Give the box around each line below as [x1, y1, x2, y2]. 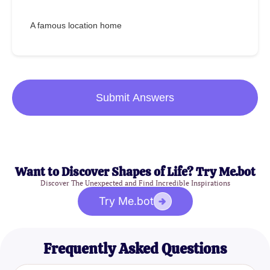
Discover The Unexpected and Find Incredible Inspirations [40, 178, 230, 188]
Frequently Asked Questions [43, 239, 227, 259]
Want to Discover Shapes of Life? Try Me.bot [14, 164, 256, 180]
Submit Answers [96, 92, 174, 104]
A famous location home [30, 20, 122, 31]
